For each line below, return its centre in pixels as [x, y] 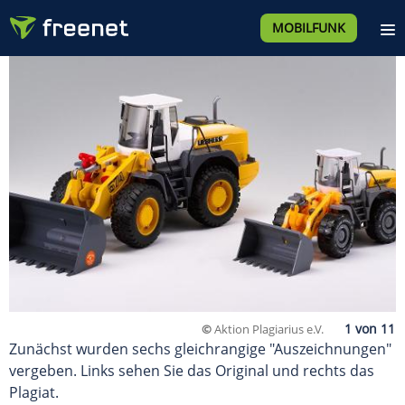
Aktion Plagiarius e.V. [268, 330]
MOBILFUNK [308, 28]
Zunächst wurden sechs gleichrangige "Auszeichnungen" [200, 349]
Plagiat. [34, 393]
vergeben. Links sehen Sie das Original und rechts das [192, 371]
